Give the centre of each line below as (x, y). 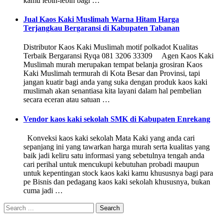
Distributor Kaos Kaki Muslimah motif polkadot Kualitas (111, 47)
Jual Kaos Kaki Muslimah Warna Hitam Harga (101, 19)
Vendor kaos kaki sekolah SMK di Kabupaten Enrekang (117, 119)
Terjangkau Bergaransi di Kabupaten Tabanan (101, 28)
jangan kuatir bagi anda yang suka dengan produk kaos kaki (115, 82)
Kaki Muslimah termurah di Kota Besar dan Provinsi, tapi (112, 73)
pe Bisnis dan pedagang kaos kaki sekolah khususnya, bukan (117, 182)
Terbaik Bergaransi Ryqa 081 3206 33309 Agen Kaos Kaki (118, 56)
